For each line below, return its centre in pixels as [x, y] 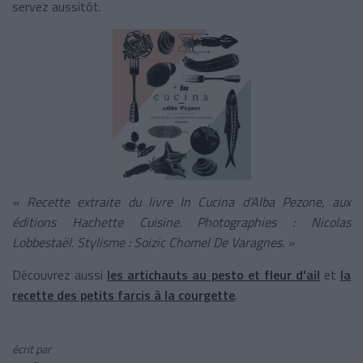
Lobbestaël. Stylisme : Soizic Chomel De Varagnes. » [154, 242]
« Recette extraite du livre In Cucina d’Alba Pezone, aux [181, 201]
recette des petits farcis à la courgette [124, 295]
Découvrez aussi [60, 274]
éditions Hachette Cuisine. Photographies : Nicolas [181, 222]
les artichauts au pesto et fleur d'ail [214, 274]
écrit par [32, 348]
